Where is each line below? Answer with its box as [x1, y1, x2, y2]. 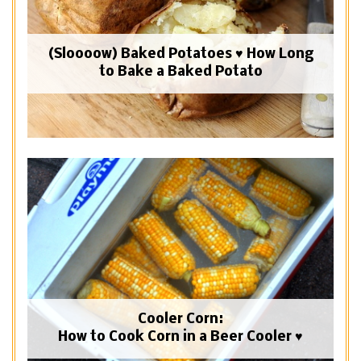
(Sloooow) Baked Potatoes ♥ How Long [48, 47, 313, 63]
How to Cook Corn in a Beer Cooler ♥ [58, 330, 303, 346]
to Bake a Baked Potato [98, 64, 263, 81]
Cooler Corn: [138, 312, 223, 328]
